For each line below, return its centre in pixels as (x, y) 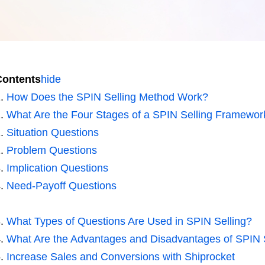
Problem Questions (51, 151)
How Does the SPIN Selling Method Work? (107, 97)
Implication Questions (57, 168)
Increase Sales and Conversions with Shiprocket (120, 257)
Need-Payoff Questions (61, 186)
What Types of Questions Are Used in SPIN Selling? (129, 222)
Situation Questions (52, 133)
